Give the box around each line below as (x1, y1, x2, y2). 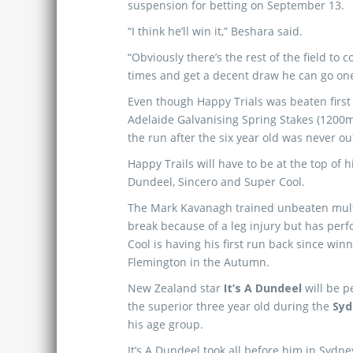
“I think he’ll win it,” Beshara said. (128, 24, 303, 39)
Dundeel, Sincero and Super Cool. (128, 174, 305, 189)
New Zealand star (128, 281, 224, 295)
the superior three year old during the (128, 299, 333, 314)
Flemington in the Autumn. (128, 255, 269, 269)
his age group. (128, 317, 203, 332)
